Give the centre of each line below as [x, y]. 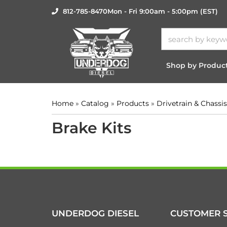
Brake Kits [91, 128]
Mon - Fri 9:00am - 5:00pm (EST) [163, 11]
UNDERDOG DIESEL [95, 213]
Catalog [95, 103]
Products [133, 103]
